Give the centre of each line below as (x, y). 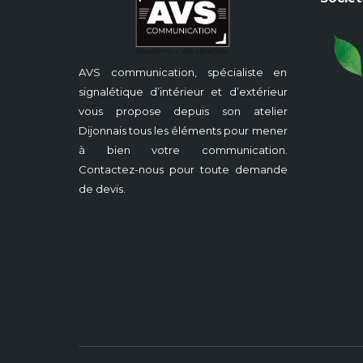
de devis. (102, 188)
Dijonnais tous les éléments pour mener (183, 130)
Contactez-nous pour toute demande (183, 169)
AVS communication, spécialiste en (183, 72)
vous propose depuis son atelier (183, 111)
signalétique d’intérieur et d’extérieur (183, 91)
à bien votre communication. (183, 149)
